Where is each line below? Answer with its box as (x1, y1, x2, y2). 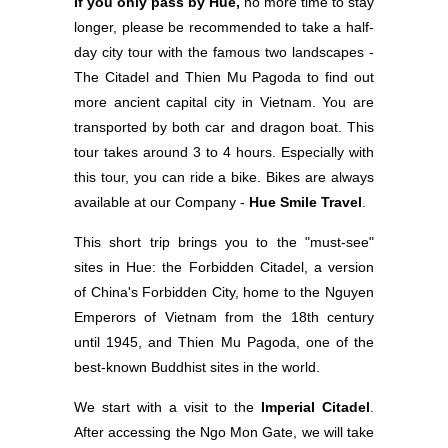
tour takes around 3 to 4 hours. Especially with (74, 144, 374, 161)
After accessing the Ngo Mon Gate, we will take (74, 424, 374, 441)
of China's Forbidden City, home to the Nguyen (74, 284, 374, 301)
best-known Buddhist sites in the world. (74, 359, 320, 376)
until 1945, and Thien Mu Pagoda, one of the (74, 334, 374, 351)
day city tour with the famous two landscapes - (74, 44, 374, 61)
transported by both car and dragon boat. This (74, 119, 374, 136)
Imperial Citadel (254, 399, 370, 416)
